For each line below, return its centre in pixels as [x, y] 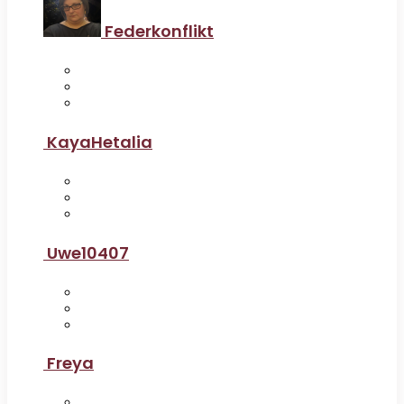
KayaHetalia [100, 142]
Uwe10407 [88, 252]
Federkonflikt [159, 31]
